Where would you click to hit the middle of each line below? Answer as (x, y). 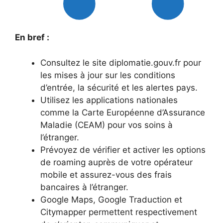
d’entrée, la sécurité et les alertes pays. (119, 87)
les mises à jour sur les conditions (108, 75)
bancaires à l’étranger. (84, 187)
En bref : (32, 38)
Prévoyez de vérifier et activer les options (123, 150)
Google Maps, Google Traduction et (111, 199)
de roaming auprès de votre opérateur (116, 162)
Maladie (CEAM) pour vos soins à (107, 125)
